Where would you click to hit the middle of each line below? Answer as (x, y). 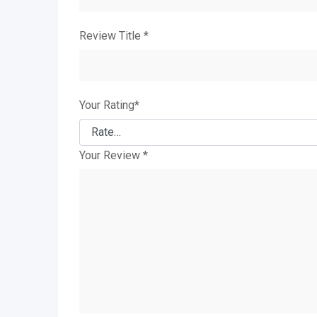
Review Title (111, 35)
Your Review (111, 155)
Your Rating (107, 105)
